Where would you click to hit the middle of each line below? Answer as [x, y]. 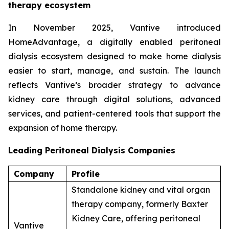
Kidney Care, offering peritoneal [136, 218]
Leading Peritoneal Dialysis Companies [92, 150]
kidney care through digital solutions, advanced [114, 99]
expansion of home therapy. [63, 128]
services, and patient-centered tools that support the [114, 113]
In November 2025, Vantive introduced [114, 27]
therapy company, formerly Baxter [140, 204]
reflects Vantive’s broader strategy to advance [114, 85]
